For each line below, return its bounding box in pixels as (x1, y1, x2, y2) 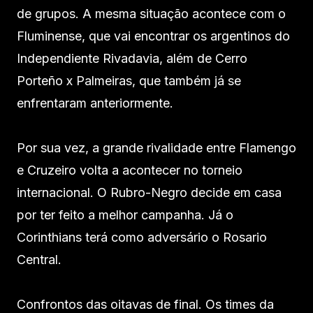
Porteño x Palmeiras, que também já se (17, 73, 241, 89)
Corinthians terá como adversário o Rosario (17, 230, 267, 245)
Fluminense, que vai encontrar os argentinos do (17, 29, 290, 44)
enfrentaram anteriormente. (17, 96, 173, 111)
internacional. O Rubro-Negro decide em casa (17, 185, 282, 201)
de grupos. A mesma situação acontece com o (17, 6, 286, 22)
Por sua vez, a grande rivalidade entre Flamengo (17, 140, 296, 156)
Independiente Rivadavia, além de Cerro (17, 51, 247, 66)
